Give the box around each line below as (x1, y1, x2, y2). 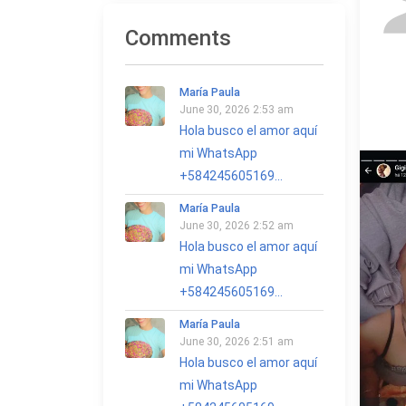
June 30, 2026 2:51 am (179, 335, 294, 348)
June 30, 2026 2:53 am (179, 103, 294, 116)
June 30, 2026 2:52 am (179, 219, 294, 232)
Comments (125, 25, 231, 51)
